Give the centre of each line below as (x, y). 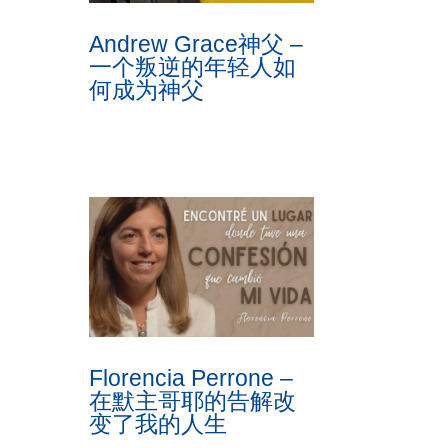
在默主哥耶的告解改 (193, 401)
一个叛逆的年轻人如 (193, 66)
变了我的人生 (158, 424)
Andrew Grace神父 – (196, 43)
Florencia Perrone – (191, 378)
